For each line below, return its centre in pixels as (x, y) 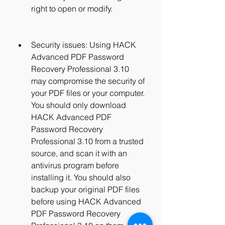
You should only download (79, 105)
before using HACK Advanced (86, 201)
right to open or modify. (72, 9)
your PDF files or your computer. (88, 93)
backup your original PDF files (85, 189)
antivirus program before (75, 165)
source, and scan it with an (79, 153)
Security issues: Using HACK (84, 45)
